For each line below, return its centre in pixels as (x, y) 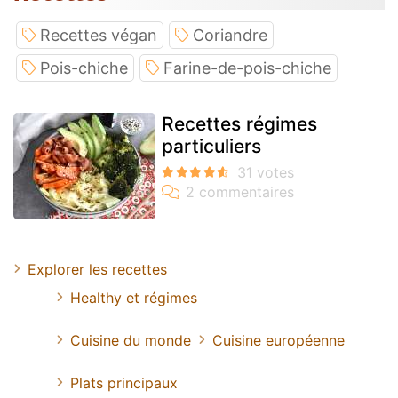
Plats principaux (124, 383)
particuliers (211, 147)
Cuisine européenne (279, 341)
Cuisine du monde (131, 341)
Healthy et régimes (134, 298)
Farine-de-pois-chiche (247, 68)
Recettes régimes (239, 124)
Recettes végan (99, 36)
